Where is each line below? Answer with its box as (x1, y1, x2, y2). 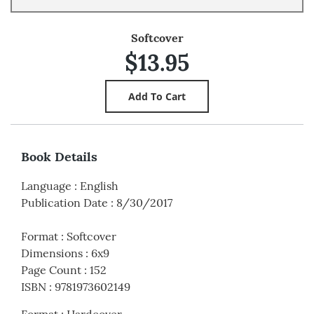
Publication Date (21, 196, 108, 210)
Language (21, 179, 71, 193)
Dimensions (21, 246, 83, 261)
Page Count (21, 263, 81, 278)
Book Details (21, 149, 97, 165)
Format (21, 229, 58, 244)
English (80, 179, 118, 193)
